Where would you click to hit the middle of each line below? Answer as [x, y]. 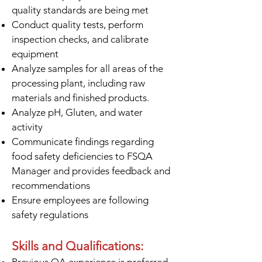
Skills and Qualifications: [77, 246]
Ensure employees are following [80, 200]
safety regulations [50, 215]
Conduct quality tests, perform [77, 25]
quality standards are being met [80, 10]
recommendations [51, 185]
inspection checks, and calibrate [80, 39]
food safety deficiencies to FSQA [82, 156]
